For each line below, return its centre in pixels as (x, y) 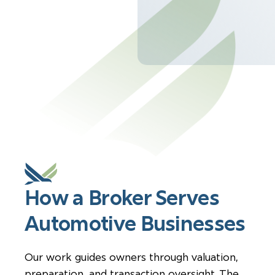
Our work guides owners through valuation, (131, 257)
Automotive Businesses (135, 223)
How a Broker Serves (122, 197)
